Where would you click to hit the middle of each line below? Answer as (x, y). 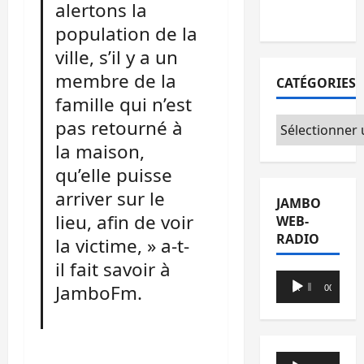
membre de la (116, 80)
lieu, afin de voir (125, 222)
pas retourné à (119, 128)
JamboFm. (99, 292)
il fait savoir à (113, 269)
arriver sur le (110, 198)
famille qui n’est (124, 104)
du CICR (301, 15)
